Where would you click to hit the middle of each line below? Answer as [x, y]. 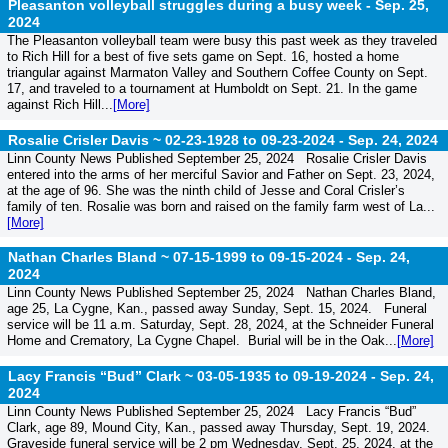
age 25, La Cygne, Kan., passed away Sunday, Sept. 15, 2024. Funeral [216, 309]
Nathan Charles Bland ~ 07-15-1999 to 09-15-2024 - [182, 257]
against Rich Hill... [59, 105]
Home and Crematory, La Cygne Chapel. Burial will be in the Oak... [201, 341]
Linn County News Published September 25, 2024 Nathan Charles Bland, [221, 293]
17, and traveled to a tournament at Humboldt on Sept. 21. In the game [211, 89]
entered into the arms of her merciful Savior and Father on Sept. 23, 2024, [220, 174]
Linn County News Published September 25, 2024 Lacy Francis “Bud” [211, 411]
